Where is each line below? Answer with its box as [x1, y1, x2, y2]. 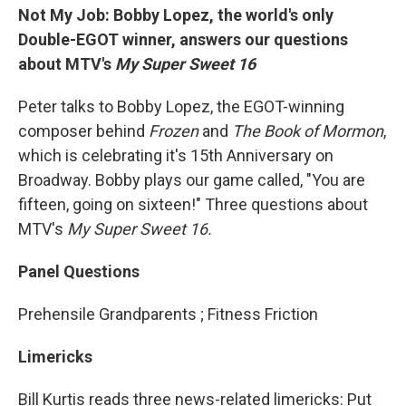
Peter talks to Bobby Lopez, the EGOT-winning [18, 97, 344, 117]
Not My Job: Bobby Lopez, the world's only [18, 5, 333, 25]
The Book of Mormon [232, 121, 383, 141]
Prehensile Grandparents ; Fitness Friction [18, 304, 318, 324]
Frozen [149, 121, 202, 141]
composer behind [18, 121, 149, 141]
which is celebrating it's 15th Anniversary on [18, 146, 333, 166]
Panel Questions [18, 262, 140, 282]
